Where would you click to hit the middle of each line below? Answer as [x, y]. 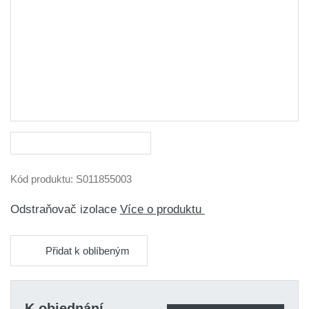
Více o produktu [162, 209]
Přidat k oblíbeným [88, 250]
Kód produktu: [43, 179]
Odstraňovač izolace [65, 209]
